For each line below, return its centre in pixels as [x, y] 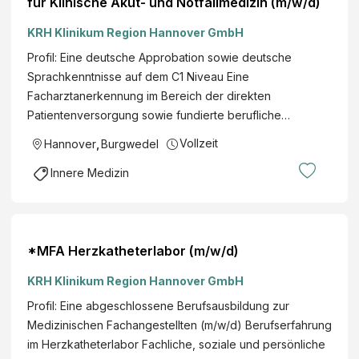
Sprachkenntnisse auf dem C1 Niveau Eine [138, 76]
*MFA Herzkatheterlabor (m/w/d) [133, 250]
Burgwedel [130, 143]
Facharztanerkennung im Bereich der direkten [149, 95]
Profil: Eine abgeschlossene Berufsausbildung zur [158, 305]
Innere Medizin [90, 172]
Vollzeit [199, 143]
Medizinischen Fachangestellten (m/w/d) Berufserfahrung [179, 325]
